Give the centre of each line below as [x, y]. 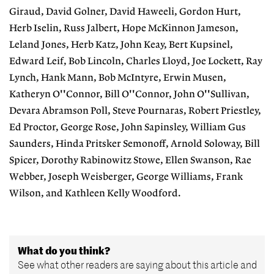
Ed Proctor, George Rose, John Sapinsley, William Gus [128, 127]
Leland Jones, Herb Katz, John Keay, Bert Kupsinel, [121, 45]
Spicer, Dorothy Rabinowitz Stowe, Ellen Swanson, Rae [130, 160]
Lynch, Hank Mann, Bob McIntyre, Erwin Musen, [118, 78]
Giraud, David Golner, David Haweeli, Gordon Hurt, [125, 12]
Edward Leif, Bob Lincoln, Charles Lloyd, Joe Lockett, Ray [136, 61]
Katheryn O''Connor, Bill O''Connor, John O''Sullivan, [129, 94]
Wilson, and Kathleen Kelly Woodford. [95, 193]
